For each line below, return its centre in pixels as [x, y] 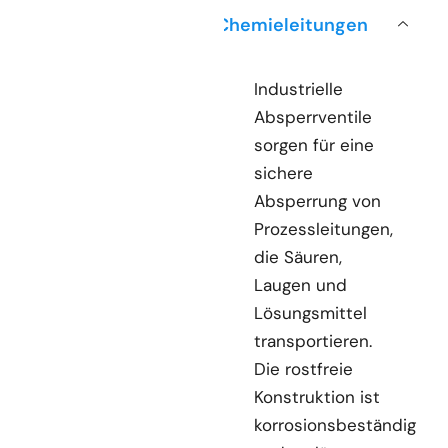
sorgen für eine [314, 144]
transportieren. [313, 340]
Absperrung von [317, 200]
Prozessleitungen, [323, 228]
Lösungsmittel [310, 312]
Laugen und [300, 284]
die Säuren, [298, 256]
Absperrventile [313, 116]
